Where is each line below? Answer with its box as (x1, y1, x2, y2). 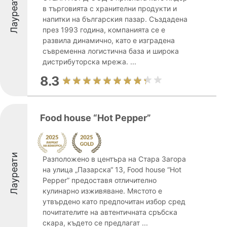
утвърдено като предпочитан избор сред (43, 197, 185, 206)
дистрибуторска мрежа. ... (43, 57, 136, 66)
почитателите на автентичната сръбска (43, 208, 177, 216)
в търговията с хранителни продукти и (43, 4, 177, 13)
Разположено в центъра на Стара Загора (43, 155, 186, 163)
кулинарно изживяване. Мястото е (43, 186, 162, 195)
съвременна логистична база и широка (43, 47, 179, 55)
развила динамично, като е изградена (43, 36, 175, 45)
